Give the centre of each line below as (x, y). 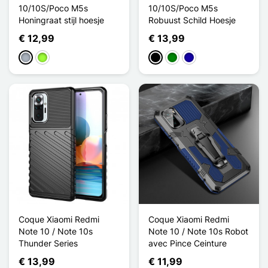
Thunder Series (48, 243)
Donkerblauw (209, 58)
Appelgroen (60, 58)
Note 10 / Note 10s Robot (198, 231)
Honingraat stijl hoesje (61, 20)
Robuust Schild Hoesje (192, 20)
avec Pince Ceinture (188, 243)
